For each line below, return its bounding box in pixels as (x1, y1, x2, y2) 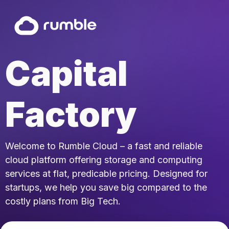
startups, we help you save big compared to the (5, 182, 207, 193)
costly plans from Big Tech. (5, 196, 121, 207)
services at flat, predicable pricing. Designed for (5, 168, 208, 179)
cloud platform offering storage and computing (5, 154, 202, 165)
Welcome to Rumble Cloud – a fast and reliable (5, 141, 202, 151)
